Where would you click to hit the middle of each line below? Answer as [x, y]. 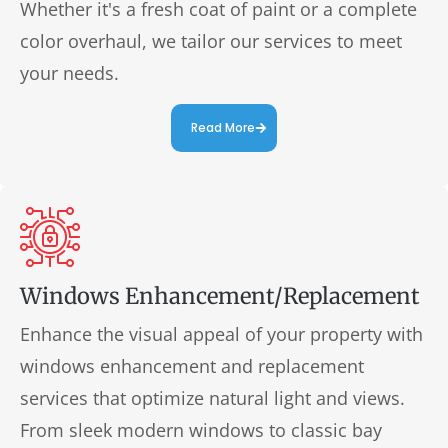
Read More [223, 127]
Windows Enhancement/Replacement [220, 295]
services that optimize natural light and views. [212, 397]
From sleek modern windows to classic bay [201, 429]
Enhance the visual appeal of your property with [221, 333]
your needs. [69, 72]
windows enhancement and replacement [192, 365]
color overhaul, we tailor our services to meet [211, 40]
